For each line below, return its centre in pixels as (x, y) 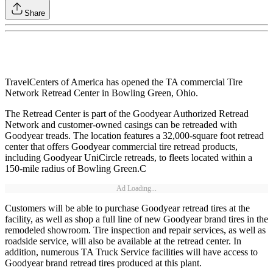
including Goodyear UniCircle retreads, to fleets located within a (129, 158)
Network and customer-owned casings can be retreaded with (121, 125)
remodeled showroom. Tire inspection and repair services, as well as (135, 230)
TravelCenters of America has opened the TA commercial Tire (124, 82)
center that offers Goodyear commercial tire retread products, (121, 147)
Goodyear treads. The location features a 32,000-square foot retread (134, 136)
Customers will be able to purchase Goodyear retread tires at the (127, 208)
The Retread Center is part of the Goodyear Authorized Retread (127, 114)
